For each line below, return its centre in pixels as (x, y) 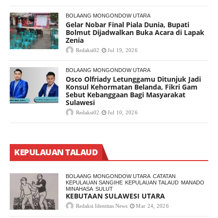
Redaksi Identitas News (102, 206)
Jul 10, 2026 (123, 113)
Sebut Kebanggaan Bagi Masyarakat (126, 95)
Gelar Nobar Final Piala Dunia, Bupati (127, 25)
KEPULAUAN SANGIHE (94, 183)
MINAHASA (79, 189)
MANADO (193, 183)
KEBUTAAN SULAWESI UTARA (115, 196)
